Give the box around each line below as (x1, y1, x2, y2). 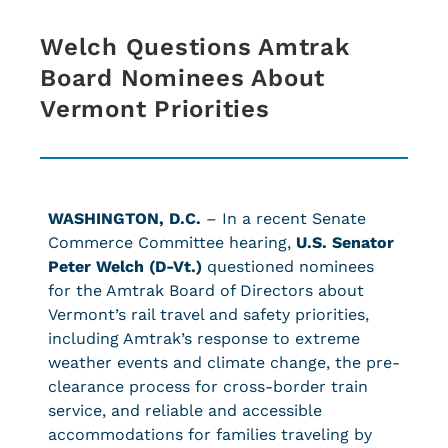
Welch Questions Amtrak (40, 33, 350, 61)
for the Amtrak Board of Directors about (48, 281, 364, 300)
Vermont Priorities (40, 95, 270, 123)
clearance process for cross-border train (48, 377, 368, 396)
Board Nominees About (40, 64, 325, 92)
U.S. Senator (291, 233, 394, 252)
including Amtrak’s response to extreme (48, 329, 360, 348)
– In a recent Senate (201, 209, 366, 228)
